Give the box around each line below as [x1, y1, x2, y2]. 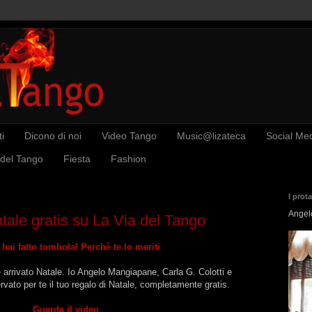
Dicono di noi [24, 130, 81, 142]
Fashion [111, 153, 146, 165]
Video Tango [102, 130, 157, 142]
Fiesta [63, 153, 91, 165]
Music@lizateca [177, 130, 246, 142]
